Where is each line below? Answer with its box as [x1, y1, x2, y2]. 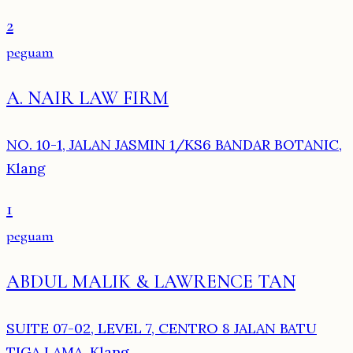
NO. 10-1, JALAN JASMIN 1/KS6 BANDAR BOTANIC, [6, 136, 342, 154]
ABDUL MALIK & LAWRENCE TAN [6, 270, 295, 294]
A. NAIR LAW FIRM [6, 87, 169, 110]
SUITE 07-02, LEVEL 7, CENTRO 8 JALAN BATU [6, 319, 317, 338]
